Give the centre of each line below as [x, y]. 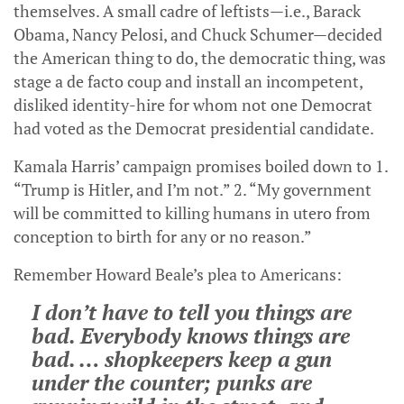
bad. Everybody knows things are [191, 336]
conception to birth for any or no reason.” [163, 237]
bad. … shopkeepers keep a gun [182, 359]
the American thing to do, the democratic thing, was [200, 58]
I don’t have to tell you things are [192, 312]
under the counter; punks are [172, 383]
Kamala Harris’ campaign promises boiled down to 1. [201, 166]
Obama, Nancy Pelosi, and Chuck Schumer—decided [198, 35]
